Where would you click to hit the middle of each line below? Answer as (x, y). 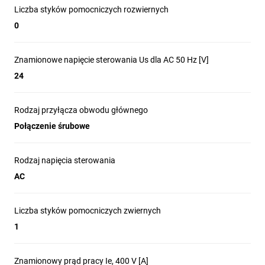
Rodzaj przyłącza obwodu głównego (81, 110)
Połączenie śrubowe (52, 126)
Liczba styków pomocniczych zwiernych (88, 211)
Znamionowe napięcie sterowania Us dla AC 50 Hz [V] (112, 60)
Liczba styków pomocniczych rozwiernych (91, 9)
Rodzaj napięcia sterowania (65, 160)
